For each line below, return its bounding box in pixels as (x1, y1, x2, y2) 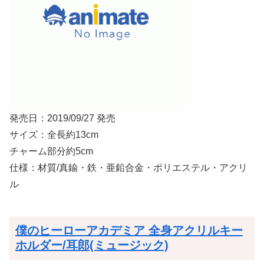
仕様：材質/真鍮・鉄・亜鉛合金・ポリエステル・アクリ (9, 163, 247, 173)
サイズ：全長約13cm (9, 130, 98, 140)
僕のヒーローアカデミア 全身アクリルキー (15, 224, 243, 237)
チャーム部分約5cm (9, 146, 93, 157)
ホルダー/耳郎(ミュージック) (15, 239, 169, 252)
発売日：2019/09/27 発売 (9, 113, 115, 124)
